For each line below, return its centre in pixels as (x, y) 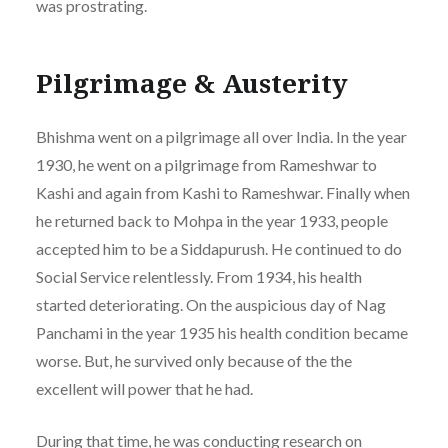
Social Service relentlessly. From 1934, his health (198, 276)
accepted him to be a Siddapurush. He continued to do (218, 248)
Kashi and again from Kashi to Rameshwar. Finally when (222, 192)
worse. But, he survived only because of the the (193, 360)
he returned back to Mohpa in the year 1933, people (211, 220)
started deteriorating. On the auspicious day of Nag (210, 304)
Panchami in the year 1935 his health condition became (221, 332)
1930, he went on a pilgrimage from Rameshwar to (206, 164)
